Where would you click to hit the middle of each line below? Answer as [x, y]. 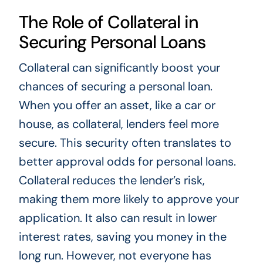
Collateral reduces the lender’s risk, [112, 181]
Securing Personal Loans [112, 42]
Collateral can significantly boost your [119, 68]
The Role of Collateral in [108, 22]
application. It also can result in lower [117, 218]
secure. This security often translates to [125, 143]
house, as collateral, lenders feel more [119, 124]
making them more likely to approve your [129, 199]
